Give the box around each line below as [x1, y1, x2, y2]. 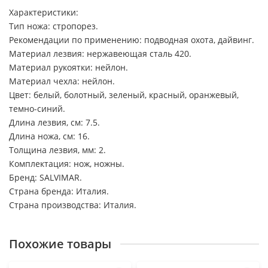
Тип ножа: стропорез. [9, 20, 98, 32]
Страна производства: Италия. [9, 199, 136, 211]
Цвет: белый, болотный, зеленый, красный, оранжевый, [9, 89, 239, 100]
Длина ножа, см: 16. [9, 130, 90, 142]
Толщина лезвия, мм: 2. [9, 144, 106, 156]
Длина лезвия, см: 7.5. [9, 116, 100, 128]
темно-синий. [9, 102, 65, 114]
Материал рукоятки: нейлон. [9, 61, 128, 73]
